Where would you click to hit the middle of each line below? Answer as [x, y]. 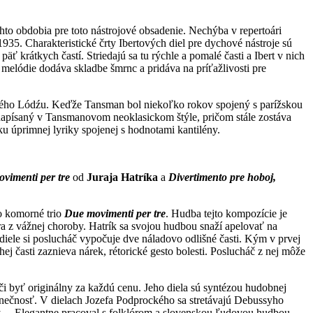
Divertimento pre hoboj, [222, 177]
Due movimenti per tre [115, 213]
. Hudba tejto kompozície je [226, 213]
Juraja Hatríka [122, 177]
